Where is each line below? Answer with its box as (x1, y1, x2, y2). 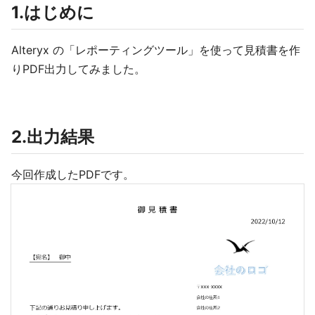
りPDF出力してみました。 (11, 62, 146, 76)
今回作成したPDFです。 (11, 167, 134, 181)
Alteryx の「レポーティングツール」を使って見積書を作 (11, 43, 300, 57)
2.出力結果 (11, 127, 94, 147)
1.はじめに (11, 2, 94, 22)
